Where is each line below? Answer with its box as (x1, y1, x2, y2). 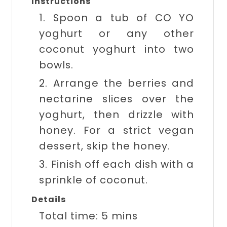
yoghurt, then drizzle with (39, 107, 195, 122)
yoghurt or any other (39, 26, 195, 41)
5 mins (101, 209, 138, 223)
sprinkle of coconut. (39, 173, 148, 187)
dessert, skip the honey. (39, 139, 171, 153)
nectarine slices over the (39, 92, 195, 106)
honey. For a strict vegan (39, 123, 195, 137)
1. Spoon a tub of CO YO (39, 11, 195, 25)
